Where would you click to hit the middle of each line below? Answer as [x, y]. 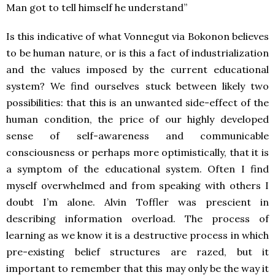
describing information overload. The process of [137, 219]
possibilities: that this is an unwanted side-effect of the [137, 103]
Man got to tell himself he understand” [97, 8]
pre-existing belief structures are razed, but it [137, 252]
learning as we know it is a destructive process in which [137, 235]
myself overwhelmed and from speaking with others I [137, 186]
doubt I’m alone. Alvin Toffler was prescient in [137, 202]
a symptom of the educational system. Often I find [137, 169]
